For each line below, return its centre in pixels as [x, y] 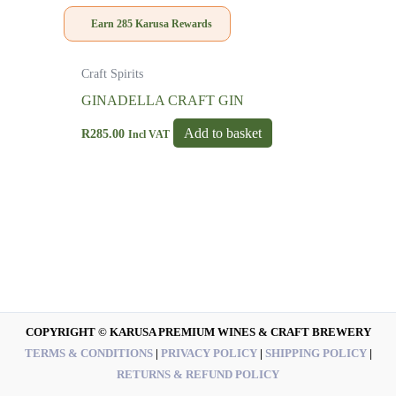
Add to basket [222, 133]
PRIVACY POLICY [209, 354]
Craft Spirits [112, 74]
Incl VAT [148, 134]
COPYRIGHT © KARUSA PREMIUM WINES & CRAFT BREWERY [198, 332]
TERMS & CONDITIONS [88, 354]
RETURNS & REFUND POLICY [198, 375]
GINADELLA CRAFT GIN [162, 100]
